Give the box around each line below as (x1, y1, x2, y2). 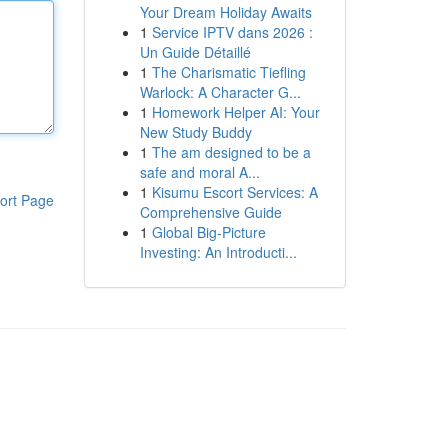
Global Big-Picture (151, 222, 266, 242)
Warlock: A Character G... (139, 82, 301, 102)
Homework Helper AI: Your (151, 102, 320, 122)
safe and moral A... (139, 162, 260, 182)
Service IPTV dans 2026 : (151, 22, 313, 42)
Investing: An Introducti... (139, 242, 297, 262)
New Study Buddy (139, 122, 252, 142)
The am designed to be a (151, 142, 311, 162)
